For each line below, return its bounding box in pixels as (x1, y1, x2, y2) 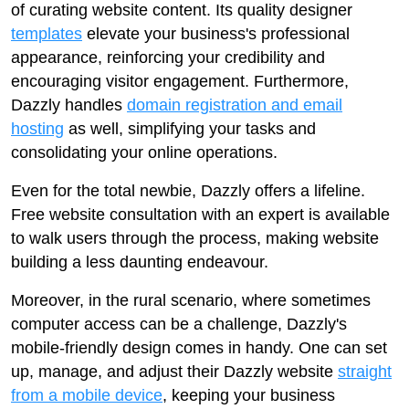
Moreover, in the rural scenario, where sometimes (11, 291, 371, 309)
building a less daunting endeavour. (11, 253, 268, 271)
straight (338, 362, 392, 381)
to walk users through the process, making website (11, 229, 379, 247)
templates (11, 25, 82, 43)
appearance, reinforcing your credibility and (11, 48, 325, 67)
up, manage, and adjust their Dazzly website (11, 362, 338, 381)
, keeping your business (163, 386, 335, 404)
